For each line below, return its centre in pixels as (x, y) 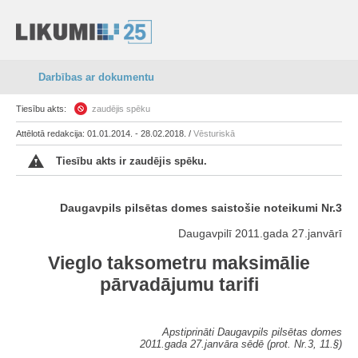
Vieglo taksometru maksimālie (179, 263)
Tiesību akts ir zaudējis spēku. (131, 161)
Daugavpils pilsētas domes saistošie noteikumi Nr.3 (201, 208)
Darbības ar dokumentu (96, 77)
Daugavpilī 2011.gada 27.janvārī (260, 233)
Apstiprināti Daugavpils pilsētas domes (252, 332)
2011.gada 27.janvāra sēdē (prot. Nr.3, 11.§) (241, 344)
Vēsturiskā (214, 133)
